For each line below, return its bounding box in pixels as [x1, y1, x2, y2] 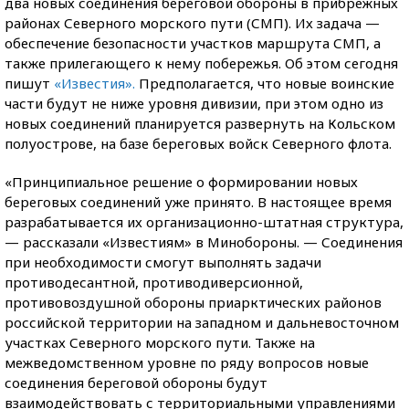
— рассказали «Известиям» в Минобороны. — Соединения [5, 233, 403, 251]
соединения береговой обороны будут [5, 373, 267, 392]
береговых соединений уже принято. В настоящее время [5, 193, 392, 211]
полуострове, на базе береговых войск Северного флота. [5, 134, 392, 152]
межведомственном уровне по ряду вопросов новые [5, 353, 369, 372]
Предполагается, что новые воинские [135, 74, 394, 92]
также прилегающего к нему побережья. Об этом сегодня [5, 54, 398, 72]
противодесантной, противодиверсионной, [5, 273, 303, 291]
